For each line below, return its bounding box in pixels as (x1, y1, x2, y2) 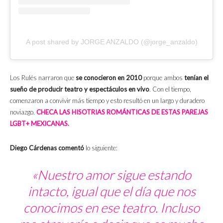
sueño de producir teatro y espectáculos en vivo (10, 85, 149, 93)
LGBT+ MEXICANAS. (10, 119, 69, 127)
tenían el (183, 73, 209, 82)
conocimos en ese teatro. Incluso (23, 199, 200, 216)
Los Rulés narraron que (10, 73, 74, 82)
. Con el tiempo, (149, 85, 191, 93)
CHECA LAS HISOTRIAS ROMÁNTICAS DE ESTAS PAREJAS (36, 108, 208, 116)
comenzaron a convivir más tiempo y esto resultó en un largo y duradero (10, 96, 205, 105)
